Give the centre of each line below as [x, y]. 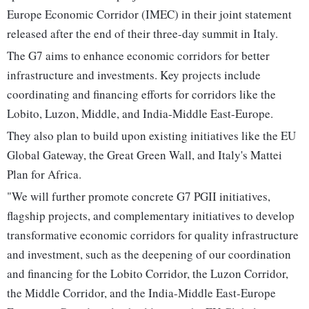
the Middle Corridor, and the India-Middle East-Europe [141, 293]
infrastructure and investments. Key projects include [134, 75]
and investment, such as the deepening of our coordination [149, 255]
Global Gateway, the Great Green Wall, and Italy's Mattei [144, 155]
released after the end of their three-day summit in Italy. [142, 34]
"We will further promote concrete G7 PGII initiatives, [139, 197]
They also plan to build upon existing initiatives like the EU [151, 136]
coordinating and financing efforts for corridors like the [141, 94]
